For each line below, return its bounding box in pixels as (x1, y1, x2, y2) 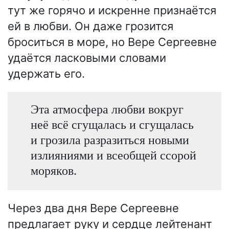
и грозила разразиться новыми (30, 133, 189, 147)
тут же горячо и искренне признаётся (8, 4, 216, 17)
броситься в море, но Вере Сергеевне (8, 35, 217, 49)
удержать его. (8, 67, 85, 81)
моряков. (30, 164, 77, 178)
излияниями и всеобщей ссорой (30, 148, 196, 163)
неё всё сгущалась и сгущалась (30, 118, 194, 132)
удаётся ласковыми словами (8, 51, 166, 65)
